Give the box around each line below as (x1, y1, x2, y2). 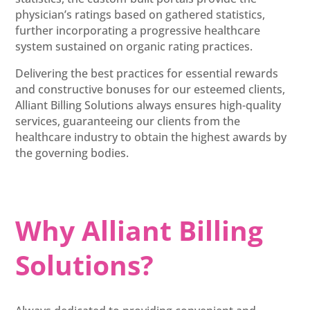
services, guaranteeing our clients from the (15, 113, 241, 129)
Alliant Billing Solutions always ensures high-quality (15, 97, 282, 113)
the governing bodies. (15, 145, 129, 161)
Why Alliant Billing (15, 211, 264, 248)
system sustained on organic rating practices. (15, 38, 253, 54)
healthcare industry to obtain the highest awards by (15, 129, 287, 145)
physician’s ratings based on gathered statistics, (15, 6, 266, 22)
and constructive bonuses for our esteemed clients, (15, 81, 286, 97)
